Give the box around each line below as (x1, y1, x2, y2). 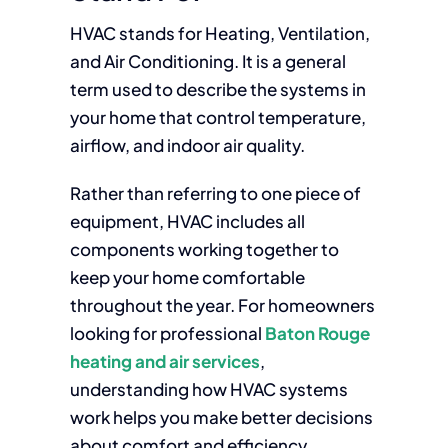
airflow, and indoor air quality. (69, 134, 305, 156)
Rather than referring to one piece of (69, 182, 361, 204)
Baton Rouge (264, 322, 370, 344)
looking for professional (69, 322, 265, 344)
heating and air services (69, 350, 260, 372)
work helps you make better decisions (69, 406, 373, 428)
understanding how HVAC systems (69, 378, 348, 400)
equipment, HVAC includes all (69, 210, 305, 232)
